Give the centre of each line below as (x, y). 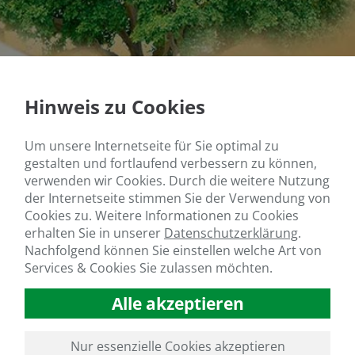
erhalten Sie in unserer (93, 233)
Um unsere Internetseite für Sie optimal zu (152, 145)
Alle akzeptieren (177, 303)
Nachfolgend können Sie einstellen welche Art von (173, 250)
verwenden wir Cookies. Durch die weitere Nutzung (177, 180)
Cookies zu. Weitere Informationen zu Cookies (162, 215)
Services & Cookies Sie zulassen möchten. (149, 267)
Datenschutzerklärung (231, 233)
